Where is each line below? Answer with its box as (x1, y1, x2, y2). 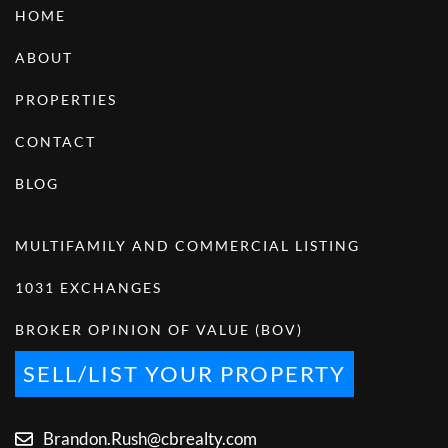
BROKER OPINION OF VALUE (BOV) (15, 321, 303, 339)
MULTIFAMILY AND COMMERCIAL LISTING (15, 237, 360, 255)
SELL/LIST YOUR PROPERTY (23, 360, 346, 388)
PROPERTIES (15, 91, 117, 109)
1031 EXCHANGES (15, 279, 162, 297)
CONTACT (15, 133, 96, 151)
